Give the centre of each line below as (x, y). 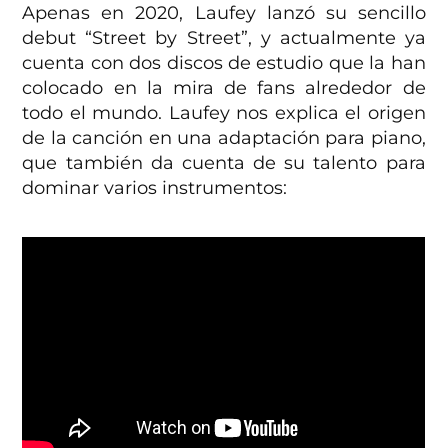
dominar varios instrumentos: (155, 187)
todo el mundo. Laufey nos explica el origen (224, 112)
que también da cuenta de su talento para (224, 162)
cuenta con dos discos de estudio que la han (224, 62)
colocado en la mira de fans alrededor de (224, 87)
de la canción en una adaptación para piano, (224, 137)
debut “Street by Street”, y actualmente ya (224, 37)
